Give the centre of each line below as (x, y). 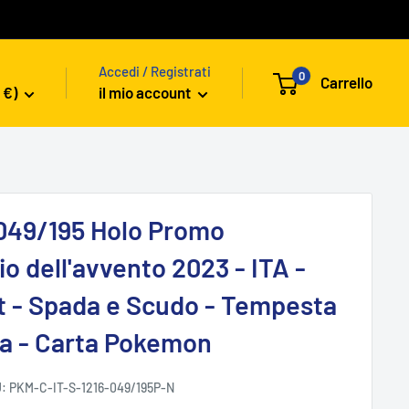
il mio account (146, 93)
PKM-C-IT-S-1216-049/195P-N (92, 387)
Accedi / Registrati (155, 72)
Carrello (346, 83)
